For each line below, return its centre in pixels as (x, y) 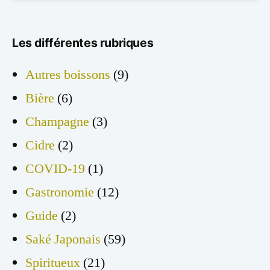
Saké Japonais (63, 240)
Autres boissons (68, 75)
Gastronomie (60, 193)
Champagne (57, 122)
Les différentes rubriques (83, 43)
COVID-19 (55, 169)
